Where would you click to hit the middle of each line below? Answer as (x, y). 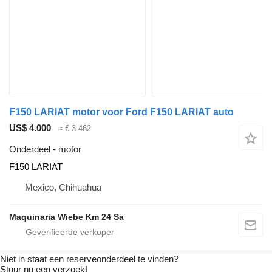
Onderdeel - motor (45, 149)
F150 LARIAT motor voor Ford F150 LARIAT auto (121, 112)
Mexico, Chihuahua (63, 187)
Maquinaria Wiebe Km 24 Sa (66, 216)
